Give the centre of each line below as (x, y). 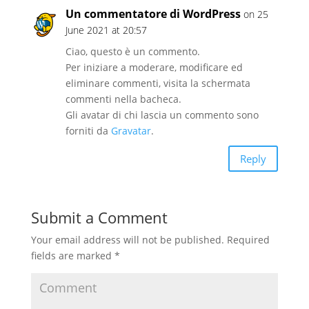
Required (247, 240)
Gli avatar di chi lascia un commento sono (162, 115)
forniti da (88, 131)
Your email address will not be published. (127, 240)
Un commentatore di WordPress (153, 14)
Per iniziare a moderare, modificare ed (154, 67)
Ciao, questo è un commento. (132, 51)
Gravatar (131, 131)
